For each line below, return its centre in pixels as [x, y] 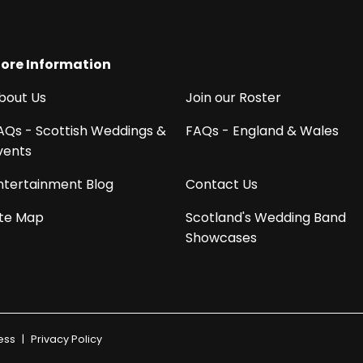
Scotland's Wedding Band [265, 217]
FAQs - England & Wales [262, 130]
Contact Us [221, 184]
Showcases [221, 237]
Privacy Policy [66, 339]
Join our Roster [233, 97]
